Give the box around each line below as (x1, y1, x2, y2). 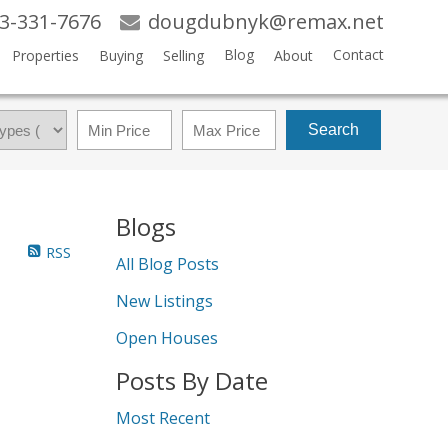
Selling (162, 46, 204, 65)
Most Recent (116, 407, 210, 429)
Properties (11, 46, 79, 65)
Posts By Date (116, 364, 268, 397)
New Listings (116, 290, 213, 312)
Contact (332, 45, 384, 64)
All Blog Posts (116, 253, 219, 275)
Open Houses (116, 327, 218, 349)
